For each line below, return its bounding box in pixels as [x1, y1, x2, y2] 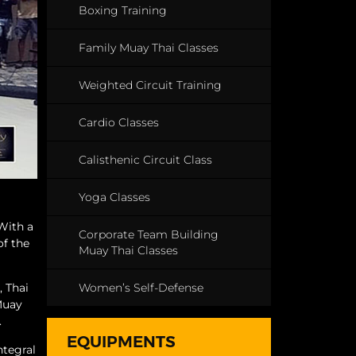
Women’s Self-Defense [78, 281, 203, 295]
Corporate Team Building [78, 227, 219, 242]
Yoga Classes [78, 190, 150, 204]
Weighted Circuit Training [78, 78, 222, 92]
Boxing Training [78, 3, 167, 17]
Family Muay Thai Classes [78, 41, 219, 55]
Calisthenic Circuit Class [78, 153, 212, 167]
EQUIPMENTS [66, 332, 176, 351]
